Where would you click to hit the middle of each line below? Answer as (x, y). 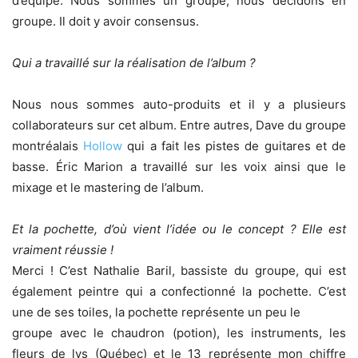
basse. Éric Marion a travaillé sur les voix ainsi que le (179, 167)
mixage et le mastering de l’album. (108, 187)
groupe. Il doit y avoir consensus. (105, 21)
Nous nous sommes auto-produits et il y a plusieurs (179, 104)
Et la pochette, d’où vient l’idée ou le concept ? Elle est (179, 229)
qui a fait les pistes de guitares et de (235, 146)
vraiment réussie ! (64, 250)
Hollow (103, 146)
